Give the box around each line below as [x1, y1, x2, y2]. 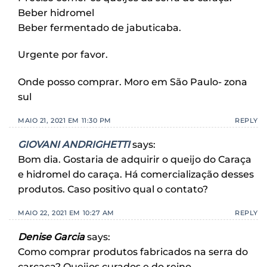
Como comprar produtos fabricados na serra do [18, 246, 248, 257]
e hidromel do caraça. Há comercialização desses [18, 168, 254, 180]
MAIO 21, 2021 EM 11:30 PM [18, 116, 111, 125]
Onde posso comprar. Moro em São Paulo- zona [18, 76, 247, 88]
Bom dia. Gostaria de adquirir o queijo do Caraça [18, 153, 252, 165]
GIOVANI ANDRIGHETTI [18, 138, 130, 150]
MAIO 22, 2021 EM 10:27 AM [18, 208, 114, 217]
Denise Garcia [18, 231, 85, 243]
